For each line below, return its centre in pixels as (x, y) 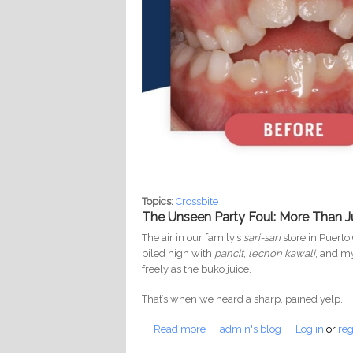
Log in (310, 329)
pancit (229, 254)
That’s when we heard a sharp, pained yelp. (243, 299)
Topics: (159, 202)
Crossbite (197, 202)
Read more (180, 329)
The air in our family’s (193, 238)
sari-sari (262, 238)
